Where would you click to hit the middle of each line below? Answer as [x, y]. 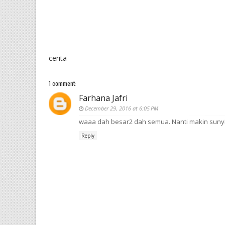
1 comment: [63, 83]
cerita [58, 58]
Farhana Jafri [103, 98]
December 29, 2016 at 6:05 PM [122, 108]
